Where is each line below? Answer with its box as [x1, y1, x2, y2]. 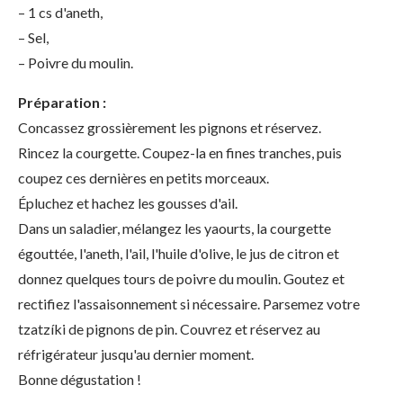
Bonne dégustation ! [18, 371, 141, 388]
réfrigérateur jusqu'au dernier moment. [18, 345, 254, 363]
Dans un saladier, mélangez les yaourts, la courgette [18, 219, 331, 237]
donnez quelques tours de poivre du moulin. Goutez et [18, 270, 345, 287]
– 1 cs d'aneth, [18, 4, 103, 21]
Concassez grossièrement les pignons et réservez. [18, 119, 321, 136]
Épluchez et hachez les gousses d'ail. [18, 194, 237, 211]
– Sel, [18, 29, 49, 46]
